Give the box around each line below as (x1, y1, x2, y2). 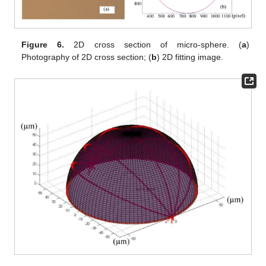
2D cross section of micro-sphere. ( (64, 40, 242, 50)
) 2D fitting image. (157, 52, 224, 62)
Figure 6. (21, 40, 65, 50)
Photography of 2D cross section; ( (21, 52, 152, 62)
